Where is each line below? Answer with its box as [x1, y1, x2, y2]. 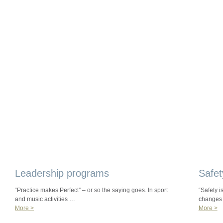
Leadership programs [15, 168, 109, 179]
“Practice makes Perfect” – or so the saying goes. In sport [15, 187, 168, 194]
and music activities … [15, 196, 75, 203]
